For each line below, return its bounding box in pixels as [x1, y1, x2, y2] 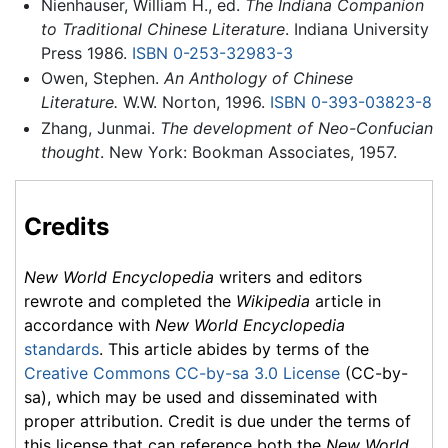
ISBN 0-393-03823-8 [269, 92, 432, 113]
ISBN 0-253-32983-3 [131, 42, 293, 63]
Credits [24, 211, 109, 241]
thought [40, 141, 100, 162]
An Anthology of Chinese [163, 68, 353, 89]
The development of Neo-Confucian [159, 117, 433, 138]
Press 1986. [40, 42, 132, 63]
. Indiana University [284, 18, 429, 39]
